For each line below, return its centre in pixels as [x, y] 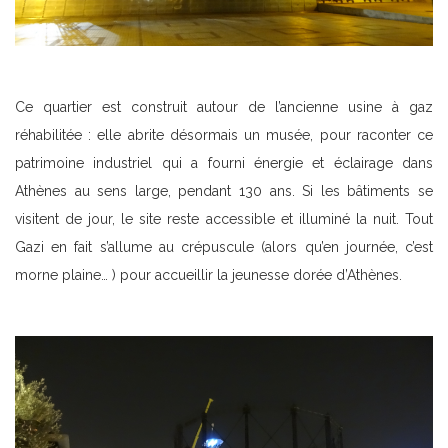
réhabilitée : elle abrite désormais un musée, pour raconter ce [224, 134]
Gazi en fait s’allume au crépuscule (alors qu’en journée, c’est [224, 246]
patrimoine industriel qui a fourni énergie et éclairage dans [224, 162]
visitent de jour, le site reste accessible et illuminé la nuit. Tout [224, 218]
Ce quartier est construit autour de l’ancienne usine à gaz [224, 106]
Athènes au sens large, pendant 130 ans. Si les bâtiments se [224, 190]
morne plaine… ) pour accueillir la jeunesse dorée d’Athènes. [208, 274]
